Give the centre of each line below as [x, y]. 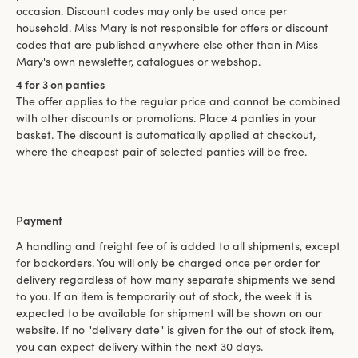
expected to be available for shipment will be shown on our [169, 313]
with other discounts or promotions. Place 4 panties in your [166, 118]
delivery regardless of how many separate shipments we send [176, 279]
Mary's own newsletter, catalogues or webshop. [138, 62]
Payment [39, 221]
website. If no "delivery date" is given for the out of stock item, [175, 330]
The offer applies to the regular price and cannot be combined [178, 101]
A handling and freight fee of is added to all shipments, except [178, 246]
